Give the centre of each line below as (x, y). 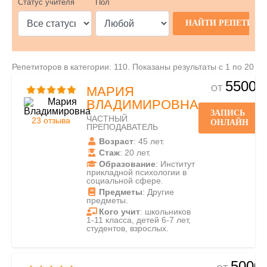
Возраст (116, 141)
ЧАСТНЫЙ (107, 119)
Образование (127, 164)
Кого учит (119, 212)
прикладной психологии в (136, 172)
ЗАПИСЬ (228, 113)
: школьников (165, 212)
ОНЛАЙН (229, 122)
